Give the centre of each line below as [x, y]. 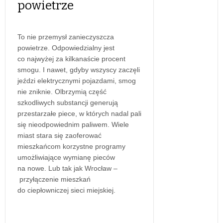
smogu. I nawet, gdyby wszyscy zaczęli [79, 70]
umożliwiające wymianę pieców [66, 158]
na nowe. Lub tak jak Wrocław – [67, 168]
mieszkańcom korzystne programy [71, 147]
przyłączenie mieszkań [54, 179]
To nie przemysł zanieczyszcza [66, 37]
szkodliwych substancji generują [68, 103]
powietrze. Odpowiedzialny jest [66, 48]
